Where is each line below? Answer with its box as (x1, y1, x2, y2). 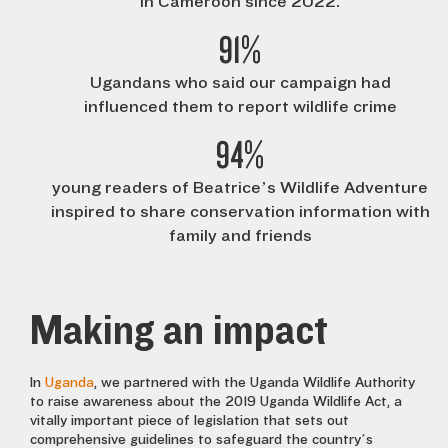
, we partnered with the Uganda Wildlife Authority (94, 375, 415, 391)
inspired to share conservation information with (50, 202, 430, 221)
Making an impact (30, 308, 328, 355)
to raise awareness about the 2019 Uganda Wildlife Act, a (30, 394, 402, 410)
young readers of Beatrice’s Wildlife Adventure (52, 178, 428, 197)
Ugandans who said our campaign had (89, 73, 391, 92)
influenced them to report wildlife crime (83, 97, 397, 116)
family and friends (168, 226, 312, 245)
